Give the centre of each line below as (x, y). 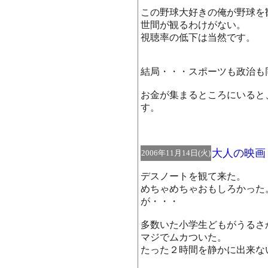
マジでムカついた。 (184, 237)
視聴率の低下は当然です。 (198, 37)
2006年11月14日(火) (176, 153)
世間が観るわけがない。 (193, 25)
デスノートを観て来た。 (193, 176)
